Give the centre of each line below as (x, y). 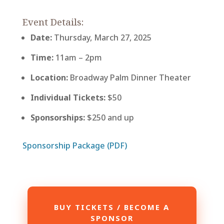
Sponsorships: (57, 118)
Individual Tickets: (68, 98)
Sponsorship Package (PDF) (74, 146)
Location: (49, 78)
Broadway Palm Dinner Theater (129, 78)
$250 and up (109, 118)
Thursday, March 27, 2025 (101, 38)
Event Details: (53, 22)
